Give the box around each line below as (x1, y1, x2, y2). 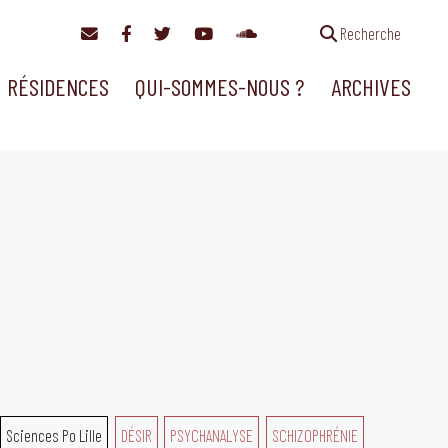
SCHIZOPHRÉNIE (271, 425, 358, 445)
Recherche (336, 23, 401, 43)
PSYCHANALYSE (170, 425, 254, 445)
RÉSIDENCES (6, 72, 109, 102)
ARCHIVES (330, 72, 411, 102)
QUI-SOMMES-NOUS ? (135, 72, 305, 102)
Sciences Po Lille (6, 425, 103, 445)
